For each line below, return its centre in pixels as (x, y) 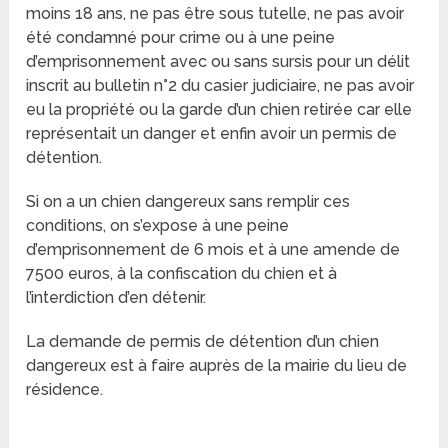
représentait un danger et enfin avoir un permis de (212, 134)
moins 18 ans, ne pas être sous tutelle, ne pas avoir (215, 14)
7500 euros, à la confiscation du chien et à (182, 274)
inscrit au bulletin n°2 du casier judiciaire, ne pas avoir (220, 86)
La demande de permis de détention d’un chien (203, 342)
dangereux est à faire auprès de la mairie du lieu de (217, 366)
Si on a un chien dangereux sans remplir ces (188, 202)
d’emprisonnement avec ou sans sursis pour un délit (218, 62)
